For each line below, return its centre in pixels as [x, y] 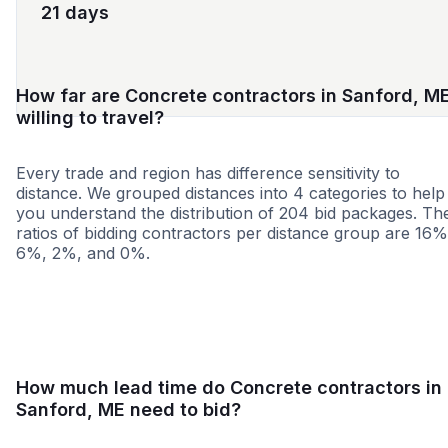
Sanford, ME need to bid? [128, 409]
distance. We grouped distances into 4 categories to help [230, 193]
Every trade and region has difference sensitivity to [208, 173]
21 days [75, 12]
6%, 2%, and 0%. [83, 253]
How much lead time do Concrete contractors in [229, 387]
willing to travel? [90, 117]
